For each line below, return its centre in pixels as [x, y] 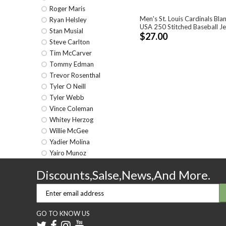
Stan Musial [66, 31]
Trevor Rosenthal [75, 75]
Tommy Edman [72, 64]
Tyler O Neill [68, 86]
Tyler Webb [67, 97]
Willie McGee [69, 131]
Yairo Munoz [68, 153]
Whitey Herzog [71, 120]
